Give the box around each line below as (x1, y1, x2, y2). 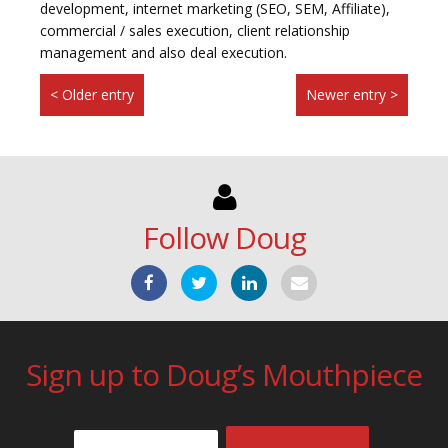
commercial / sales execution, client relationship (40, 21, 350, 41)
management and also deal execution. (40, 43, 287, 63)
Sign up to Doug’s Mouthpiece (26, 354, 422, 396)
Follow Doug (142, 217, 306, 259)
